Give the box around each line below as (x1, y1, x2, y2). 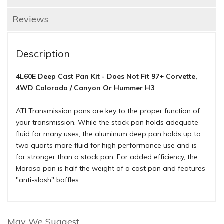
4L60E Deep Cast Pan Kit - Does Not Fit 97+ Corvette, (16, 72, 197, 81)
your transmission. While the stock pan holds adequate (16, 118, 198, 127)
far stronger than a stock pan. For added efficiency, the (16, 152, 198, 162)
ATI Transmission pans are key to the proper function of (16, 106, 200, 116)
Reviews (12, 13, 48, 25)
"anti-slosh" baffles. (16, 175, 80, 185)
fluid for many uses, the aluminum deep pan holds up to (16, 129, 201, 139)
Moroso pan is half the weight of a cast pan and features (16, 164, 205, 173)
